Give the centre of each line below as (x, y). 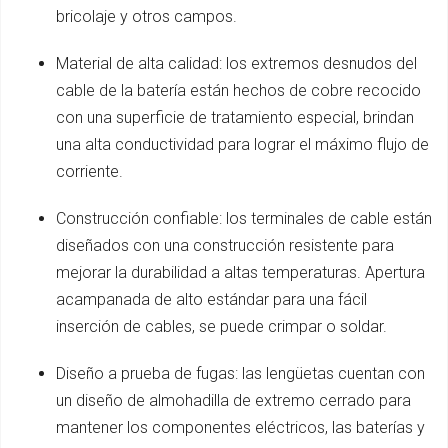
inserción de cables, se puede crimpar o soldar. (221, 326)
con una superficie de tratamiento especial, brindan (235, 117)
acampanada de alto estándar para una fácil (211, 299)
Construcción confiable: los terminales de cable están (244, 218)
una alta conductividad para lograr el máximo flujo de (242, 144)
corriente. (89, 171)
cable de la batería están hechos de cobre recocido (238, 90)
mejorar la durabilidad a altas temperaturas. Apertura (240, 272)
